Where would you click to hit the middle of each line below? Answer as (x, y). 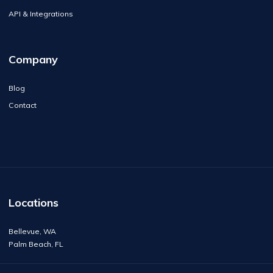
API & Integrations (41, 13)
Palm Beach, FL (36, 244)
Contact (23, 105)
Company (33, 59)
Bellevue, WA (32, 231)
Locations (34, 202)
